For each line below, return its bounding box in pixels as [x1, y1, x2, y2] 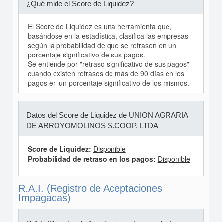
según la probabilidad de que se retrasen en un [27, 40, 176, 50]
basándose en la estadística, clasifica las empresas [27, 31, 188, 41]
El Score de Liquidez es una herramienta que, [27, 21, 171, 31]
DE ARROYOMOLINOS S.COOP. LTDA [26, 121, 158, 130]
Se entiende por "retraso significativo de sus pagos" [27, 59, 189, 69]
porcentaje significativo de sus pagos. [27, 50, 145, 59]
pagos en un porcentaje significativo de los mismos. [27, 78, 189, 88]
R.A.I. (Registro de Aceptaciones [18, 183, 162, 194]
